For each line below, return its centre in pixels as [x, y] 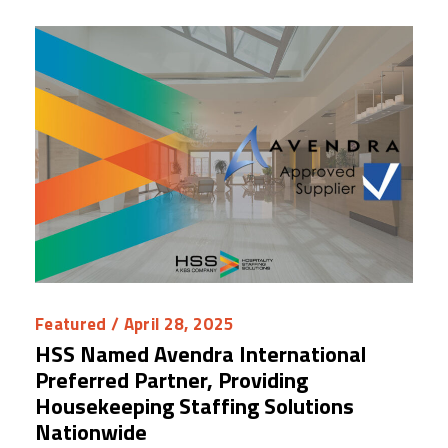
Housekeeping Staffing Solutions [194, 406]
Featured [71, 324]
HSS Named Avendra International [200, 354]
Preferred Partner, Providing [171, 380]
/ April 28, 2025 [170, 324]
